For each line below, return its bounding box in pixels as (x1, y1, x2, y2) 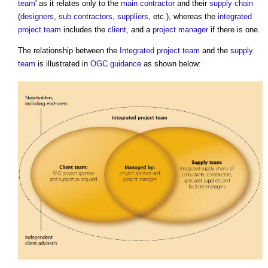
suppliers (117, 12, 148, 22)
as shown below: (141, 59, 201, 69)
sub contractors (59, 12, 112, 22)
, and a (126, 25, 153, 35)
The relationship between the (18, 46, 120, 56)
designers (20, 12, 54, 22)
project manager (153, 25, 208, 35)
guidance (110, 59, 141, 69)
